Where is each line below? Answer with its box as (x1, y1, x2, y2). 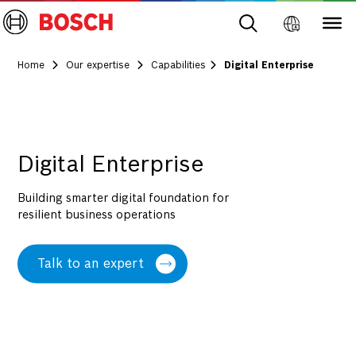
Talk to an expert (37, 257, 145, 270)
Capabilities (151, 61, 207, 71)
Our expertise (66, 61, 133, 71)
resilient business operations (17, 209, 176, 221)
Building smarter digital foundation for (17, 192, 230, 204)
